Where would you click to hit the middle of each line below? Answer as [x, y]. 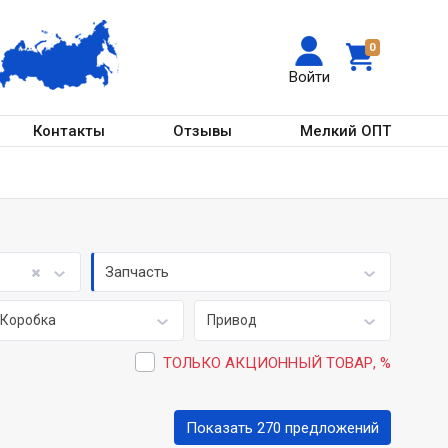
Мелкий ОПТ [345, 130]
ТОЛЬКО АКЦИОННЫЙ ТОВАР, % [276, 362]
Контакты [69, 130]
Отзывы [203, 130]
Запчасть [137, 272]
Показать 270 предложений [282, 427]
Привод [231, 320]
